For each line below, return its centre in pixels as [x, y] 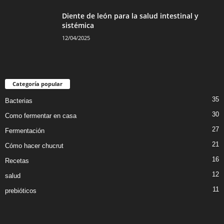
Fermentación [25, 131]
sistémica [78, 25]
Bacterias [19, 101]
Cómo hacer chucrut [34, 146]
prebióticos [21, 191]
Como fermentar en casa [41, 116]
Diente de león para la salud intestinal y [130, 16]
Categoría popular [37, 84]
